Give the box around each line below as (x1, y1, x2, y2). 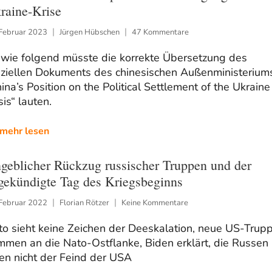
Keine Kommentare (121, 197, 188, 208)
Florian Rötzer (59, 197, 109, 208)
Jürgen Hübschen (59, 26, 120, 38)
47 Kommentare (131, 26, 189, 38)
